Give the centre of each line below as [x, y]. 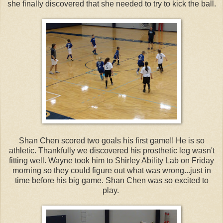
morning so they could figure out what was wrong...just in [111, 170]
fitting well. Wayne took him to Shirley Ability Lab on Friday [111, 160]
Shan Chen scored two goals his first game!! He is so [111, 140]
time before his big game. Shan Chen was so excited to [111, 180]
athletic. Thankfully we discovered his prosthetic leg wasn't [111, 150]
